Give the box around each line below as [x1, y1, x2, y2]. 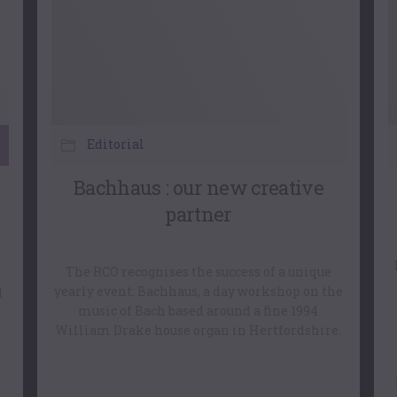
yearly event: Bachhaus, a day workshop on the [53, 283, 343, 300]
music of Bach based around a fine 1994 [78, 302, 319, 320]
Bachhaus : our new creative [73, 175, 324, 200]
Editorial [87, 136, 145, 152]
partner [165, 201, 232, 227]
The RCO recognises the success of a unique [65, 263, 331, 281]
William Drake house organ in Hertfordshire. [55, 322, 342, 339]
